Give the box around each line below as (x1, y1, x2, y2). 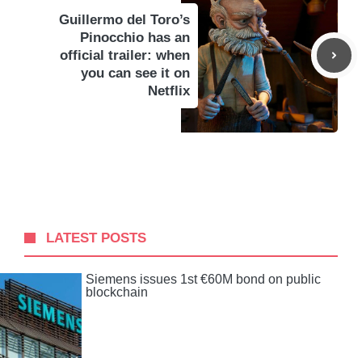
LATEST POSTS (46, 229, 147, 246)
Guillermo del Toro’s (59, 11, 190, 27)
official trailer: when (60, 47, 190, 63)
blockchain (86, 284, 148, 299)
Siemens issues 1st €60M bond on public (86, 271, 321, 286)
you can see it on (81, 65, 190, 81)
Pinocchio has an (80, 29, 190, 45)
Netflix (148, 82, 190, 99)
